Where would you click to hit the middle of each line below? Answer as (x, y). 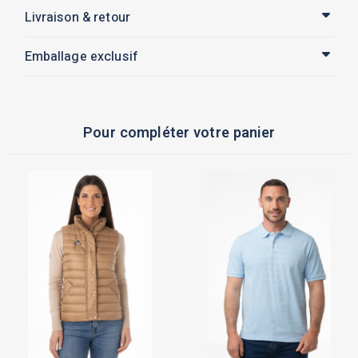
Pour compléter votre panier (179, 133)
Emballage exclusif (82, 57)
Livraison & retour (78, 18)
